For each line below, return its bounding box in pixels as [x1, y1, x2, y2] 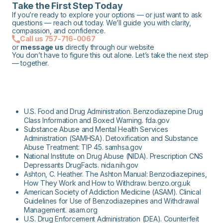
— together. [12, 58, 49, 67]
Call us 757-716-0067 [20, 34, 96, 43]
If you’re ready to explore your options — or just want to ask [12, 10, 202, 19]
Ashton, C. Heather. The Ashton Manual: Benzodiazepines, [24, 169, 207, 178]
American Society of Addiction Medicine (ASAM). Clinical [24, 187, 201, 196]
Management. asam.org [24, 205, 98, 214]
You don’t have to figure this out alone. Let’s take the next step [12, 50, 209, 59]
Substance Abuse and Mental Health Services [24, 124, 168, 133]
